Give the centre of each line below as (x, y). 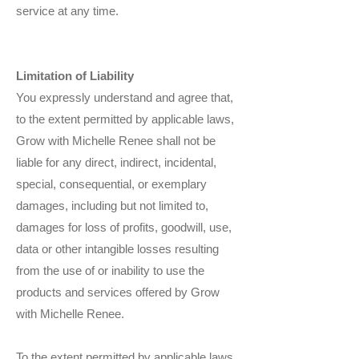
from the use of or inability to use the (110, 271)
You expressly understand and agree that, (125, 98)
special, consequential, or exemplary (111, 184)
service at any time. (67, 11)
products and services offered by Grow (118, 292)
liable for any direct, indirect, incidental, (116, 163)
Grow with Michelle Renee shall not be (116, 141)
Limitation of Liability (75, 76)
